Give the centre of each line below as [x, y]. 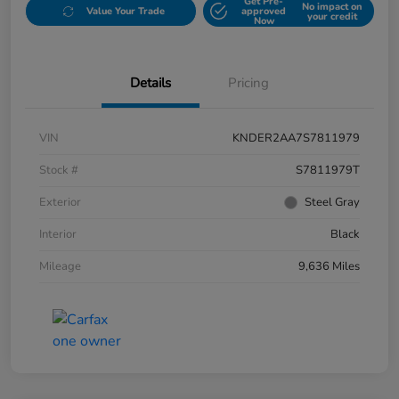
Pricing [248, 83]
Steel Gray [332, 203]
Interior [58, 235]
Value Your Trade [125, 12]
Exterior [60, 203]
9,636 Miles [329, 267]
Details [151, 83]
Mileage [60, 267]
